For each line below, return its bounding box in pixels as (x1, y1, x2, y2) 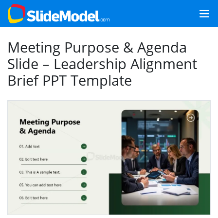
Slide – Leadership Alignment (7, 54, 197, 73)
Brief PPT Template (7, 71, 132, 90)
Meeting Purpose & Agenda (7, 37, 187, 56)
